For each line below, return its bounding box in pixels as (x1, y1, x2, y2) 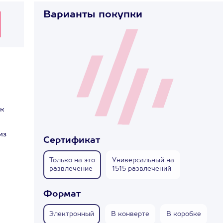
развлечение (49, 166, 93, 172)
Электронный (49, 211, 94, 218)
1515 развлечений (112, 166, 171, 172)
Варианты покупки (43, 10, 142, 20)
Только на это (49, 157, 95, 164)
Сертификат (43, 136, 100, 145)
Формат (43, 190, 81, 199)
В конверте (111, 211, 149, 218)
